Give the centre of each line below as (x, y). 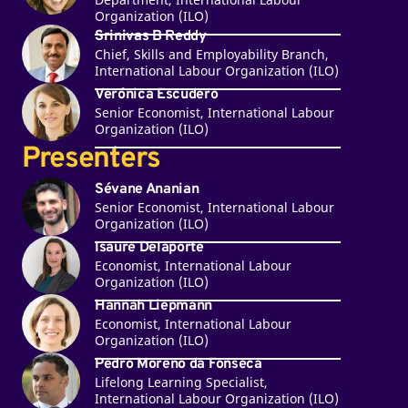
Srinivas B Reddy (150, 37)
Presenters (91, 159)
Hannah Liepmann (153, 306)
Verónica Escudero (156, 95)
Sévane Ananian (147, 190)
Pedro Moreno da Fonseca (178, 365)
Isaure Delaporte (149, 248)
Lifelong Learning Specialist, (181, 382)
